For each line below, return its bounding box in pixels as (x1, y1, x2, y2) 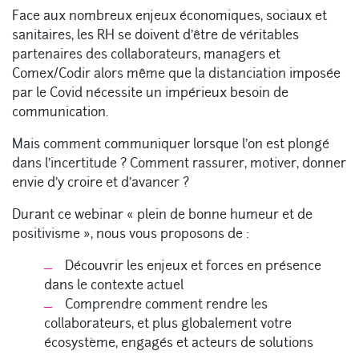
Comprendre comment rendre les (65, 296, 268, 313)
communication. (12, 103, 108, 121)
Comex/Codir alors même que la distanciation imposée (12, 65, 341, 83)
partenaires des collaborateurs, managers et (12, 46, 280, 63)
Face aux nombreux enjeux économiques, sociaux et (12, 7, 327, 25)
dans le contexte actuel (44, 276, 184, 294)
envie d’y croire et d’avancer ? (12, 174, 189, 192)
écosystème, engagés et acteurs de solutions (44, 334, 313, 352)
